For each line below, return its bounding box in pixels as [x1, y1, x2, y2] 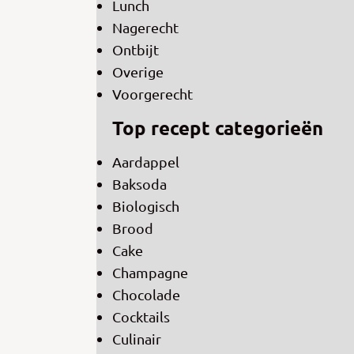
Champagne [112, 264, 188, 281]
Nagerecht [112, 19, 179, 36]
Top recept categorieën [112, 115, 323, 141]
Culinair [112, 330, 161, 348]
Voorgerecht [112, 85, 193, 103]
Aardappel [112, 153, 179, 171]
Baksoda [112, 175, 167, 193]
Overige [112, 63, 164, 81]
